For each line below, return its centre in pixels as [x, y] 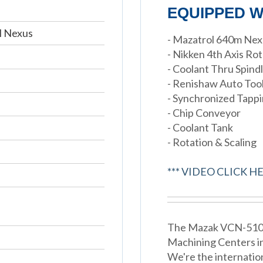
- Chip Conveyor [204, 112]
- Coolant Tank [200, 127]
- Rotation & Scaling [212, 142]
